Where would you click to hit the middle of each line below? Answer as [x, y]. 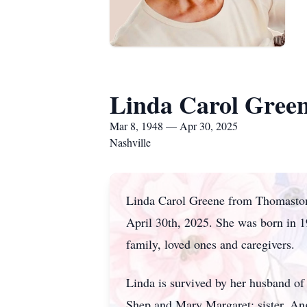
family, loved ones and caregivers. [212, 244]
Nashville [130, 142]
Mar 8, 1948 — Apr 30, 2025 [174, 126]
